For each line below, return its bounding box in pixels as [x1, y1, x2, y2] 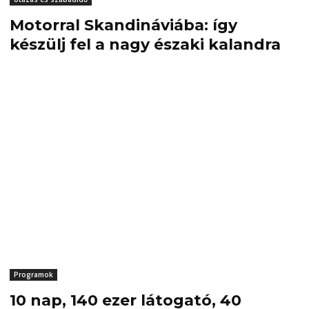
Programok [13, 270, 53, 280]
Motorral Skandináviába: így [9, 16, 237, 35]
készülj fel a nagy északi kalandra [9, 35, 281, 54]
